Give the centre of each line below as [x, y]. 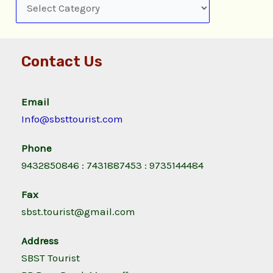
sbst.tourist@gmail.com [78, 212]
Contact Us [62, 62]
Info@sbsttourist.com [72, 119]
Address [40, 241]
